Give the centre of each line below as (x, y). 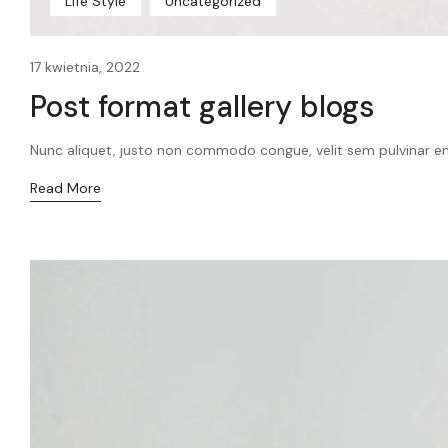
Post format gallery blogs (202, 107)
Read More (65, 188)
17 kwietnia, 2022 (85, 67)
